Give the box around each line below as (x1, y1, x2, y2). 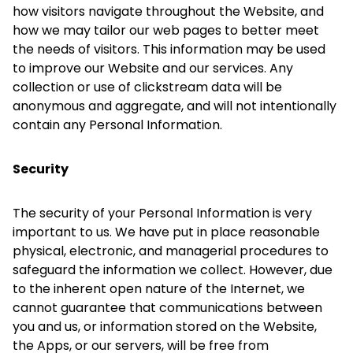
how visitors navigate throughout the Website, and (13, 2, 324, 20)
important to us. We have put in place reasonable (13, 223, 320, 241)
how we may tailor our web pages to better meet (13, 21, 319, 39)
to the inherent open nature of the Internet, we (13, 280, 305, 298)
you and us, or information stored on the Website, (13, 318, 317, 336)
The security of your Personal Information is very (13, 204, 312, 222)
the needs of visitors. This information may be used (13, 40, 325, 58)
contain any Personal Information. (13, 116, 222, 134)
